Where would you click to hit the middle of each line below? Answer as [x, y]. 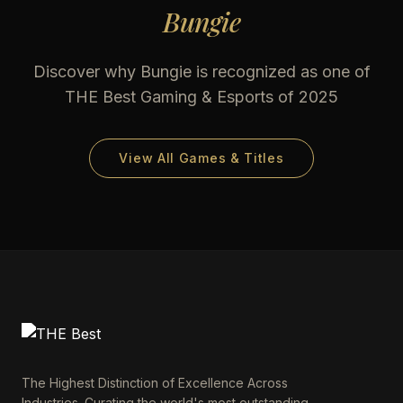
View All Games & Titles [201, 158]
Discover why [86, 72]
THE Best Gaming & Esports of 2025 [201, 97]
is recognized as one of [281, 72]
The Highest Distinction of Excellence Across [155, 383]
